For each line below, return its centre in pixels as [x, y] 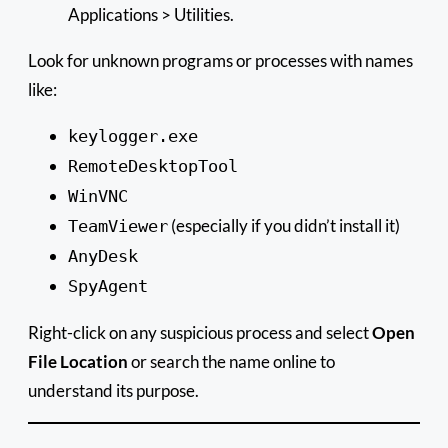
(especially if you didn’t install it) [284, 225]
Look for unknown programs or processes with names [220, 60]
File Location [78, 361]
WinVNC [98, 195]
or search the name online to [231, 361]
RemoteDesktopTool [153, 165]
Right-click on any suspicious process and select [200, 332]
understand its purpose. [113, 390]
